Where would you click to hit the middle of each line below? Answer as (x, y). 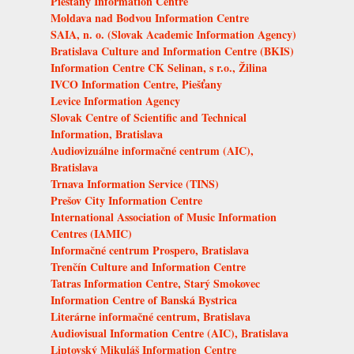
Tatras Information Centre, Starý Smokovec (155, 283)
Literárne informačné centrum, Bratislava (151, 316)
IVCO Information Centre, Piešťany (136, 84)
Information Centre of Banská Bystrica (144, 299)
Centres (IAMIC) (91, 233)
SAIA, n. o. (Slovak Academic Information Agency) (173, 34)
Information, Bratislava (107, 134)
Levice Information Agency (115, 100)
